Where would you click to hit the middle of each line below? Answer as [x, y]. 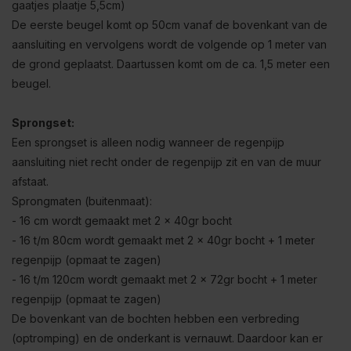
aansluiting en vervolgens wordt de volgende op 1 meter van [169, 44]
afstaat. [30, 181]
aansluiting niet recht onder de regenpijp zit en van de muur [166, 162]
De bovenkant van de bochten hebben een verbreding [156, 318]
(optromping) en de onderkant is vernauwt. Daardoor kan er [167, 338]
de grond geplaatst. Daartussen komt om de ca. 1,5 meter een [171, 64]
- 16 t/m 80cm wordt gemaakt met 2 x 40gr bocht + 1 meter [163, 240]
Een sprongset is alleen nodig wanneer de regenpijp [148, 142]
